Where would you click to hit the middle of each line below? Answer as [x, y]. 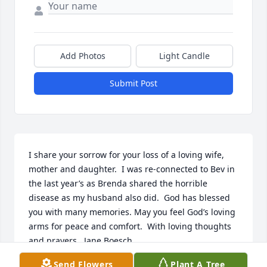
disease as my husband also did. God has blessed [129, 198]
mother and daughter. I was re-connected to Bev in [132, 169]
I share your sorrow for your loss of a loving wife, [126, 155]
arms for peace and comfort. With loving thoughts [130, 226]
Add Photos [83, 56]
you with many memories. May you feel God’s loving [132, 212]
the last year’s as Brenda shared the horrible [118, 184]
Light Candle [184, 56]
